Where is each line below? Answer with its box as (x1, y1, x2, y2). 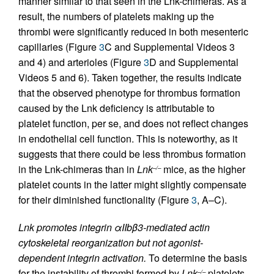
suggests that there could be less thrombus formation (18, 147, 246, 161)
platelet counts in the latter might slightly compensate (18, 177, 246, 192)
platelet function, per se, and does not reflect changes (18, 116, 248, 131)
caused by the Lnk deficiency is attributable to (18, 101, 215, 116)
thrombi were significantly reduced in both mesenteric (18, 24, 248, 39)
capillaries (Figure (18, 40, 99, 54)
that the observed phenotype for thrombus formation (18, 86, 240, 100)
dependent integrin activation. (18, 251, 146, 265)
